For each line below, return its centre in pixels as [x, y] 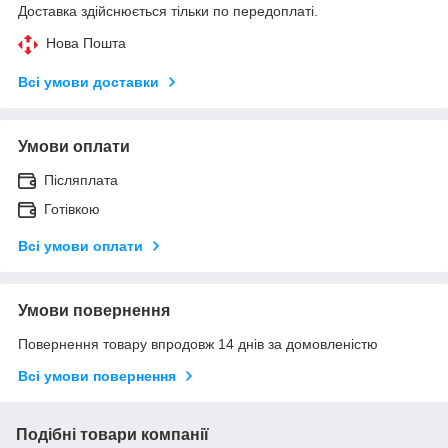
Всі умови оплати [80, 245]
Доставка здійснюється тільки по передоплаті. [168, 10]
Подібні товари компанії [112, 434]
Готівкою [72, 208]
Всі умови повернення [97, 375]
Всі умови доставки [88, 81]
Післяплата [81, 179]
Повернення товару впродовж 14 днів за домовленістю [198, 343]
